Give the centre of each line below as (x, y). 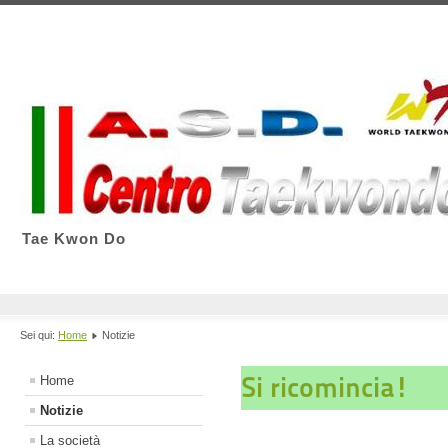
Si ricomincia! (325, 388)
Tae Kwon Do (74, 239)
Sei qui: (39, 335)
